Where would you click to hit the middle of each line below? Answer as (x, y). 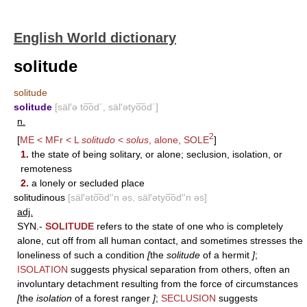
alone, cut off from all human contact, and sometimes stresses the (160, 240)
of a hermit (226, 255)
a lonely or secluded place (87, 183)
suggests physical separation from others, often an (179, 269)
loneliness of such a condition (82, 255)
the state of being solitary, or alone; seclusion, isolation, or (156, 154)
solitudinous (41, 197)
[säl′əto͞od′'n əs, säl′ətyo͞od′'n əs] (137, 197)
